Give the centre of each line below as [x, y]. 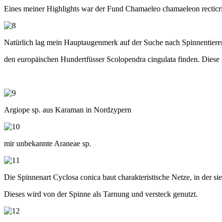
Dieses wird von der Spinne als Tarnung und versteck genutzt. [101, 194]
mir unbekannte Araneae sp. [48, 143]
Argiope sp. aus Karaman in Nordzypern [68, 110]
